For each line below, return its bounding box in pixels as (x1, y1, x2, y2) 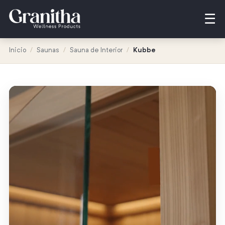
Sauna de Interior (69, 47, 123, 54)
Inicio (9, 47, 26, 54)
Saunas (36, 47, 59, 54)
